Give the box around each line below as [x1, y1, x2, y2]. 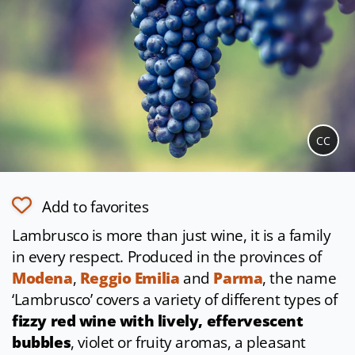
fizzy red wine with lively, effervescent [12, 311, 303, 332]
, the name [262, 268, 337, 289]
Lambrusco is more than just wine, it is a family [12, 225, 331, 246]
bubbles [12, 332, 71, 353]
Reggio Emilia [79, 268, 180, 289]
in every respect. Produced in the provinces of [12, 246, 322, 268]
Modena [12, 268, 73, 289]
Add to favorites [42, 197, 149, 218]
